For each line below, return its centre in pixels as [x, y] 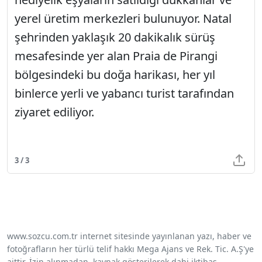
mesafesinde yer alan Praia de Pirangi [116, 56]
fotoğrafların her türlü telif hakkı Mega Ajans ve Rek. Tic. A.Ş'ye [130, 249]
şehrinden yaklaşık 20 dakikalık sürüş [115, 37]
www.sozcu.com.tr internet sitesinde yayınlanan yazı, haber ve [129, 236]
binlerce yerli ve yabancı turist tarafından [124, 94]
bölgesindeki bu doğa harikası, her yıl [115, 75]
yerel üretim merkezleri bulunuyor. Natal [123, 19]
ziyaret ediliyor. [54, 112]
